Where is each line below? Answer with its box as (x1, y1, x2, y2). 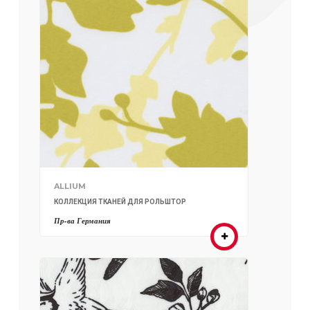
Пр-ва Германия (54, 215, 111, 227)
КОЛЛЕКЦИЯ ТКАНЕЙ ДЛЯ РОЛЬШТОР (54, 198, 187, 206)
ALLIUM (54, 181, 86, 192)
